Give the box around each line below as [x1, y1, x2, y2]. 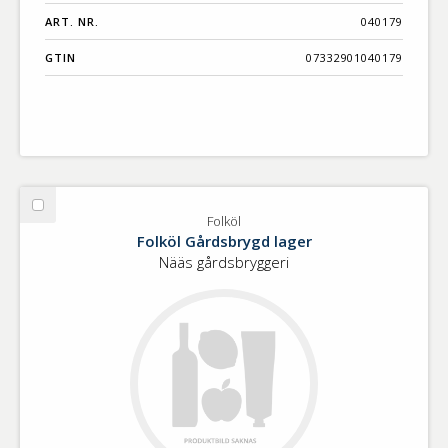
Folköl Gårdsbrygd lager [136, 231, 312, 252]
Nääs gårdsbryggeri [159, 252, 289, 273]
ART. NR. [45, 14, 99, 30]
